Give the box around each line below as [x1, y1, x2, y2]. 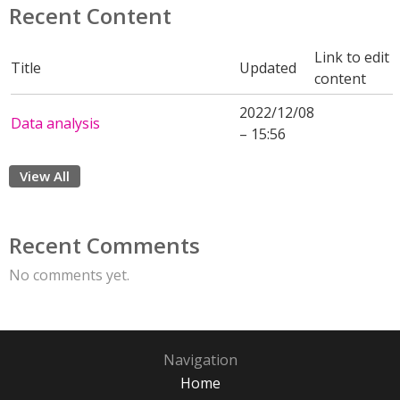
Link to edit [314, 47, 389, 67]
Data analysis [11, 113, 100, 133]
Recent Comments [9, 230, 200, 260]
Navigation [162, 350, 237, 370]
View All [20, 167, 70, 185]
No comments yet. [9, 265, 129, 285]
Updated [239, 58, 296, 78]
